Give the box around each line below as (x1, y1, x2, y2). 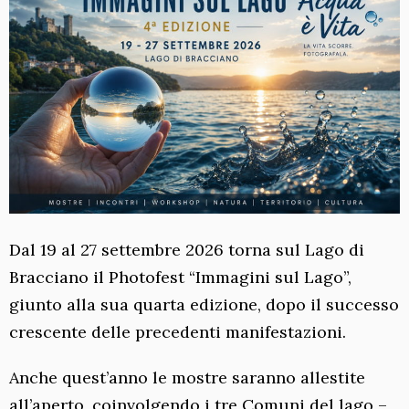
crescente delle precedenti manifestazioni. (9, 321, 346, 343)
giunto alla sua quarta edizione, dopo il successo (9, 294, 399, 316)
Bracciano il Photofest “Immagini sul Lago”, (9, 267, 351, 288)
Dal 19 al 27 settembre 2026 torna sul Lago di (9, 239, 364, 261)
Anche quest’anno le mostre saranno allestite (9, 367, 365, 389)
